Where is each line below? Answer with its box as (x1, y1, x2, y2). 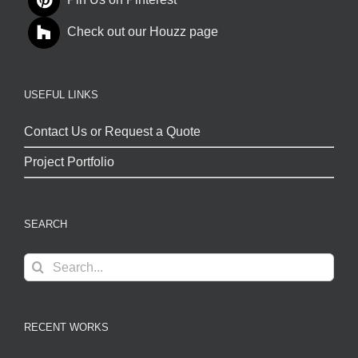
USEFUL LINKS (24, 89, 98, 101)
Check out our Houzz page (67, 25, 218, 39)
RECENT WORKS (24, 321, 109, 334)
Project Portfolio (24, 155, 114, 169)
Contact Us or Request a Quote (24, 125, 201, 139)
